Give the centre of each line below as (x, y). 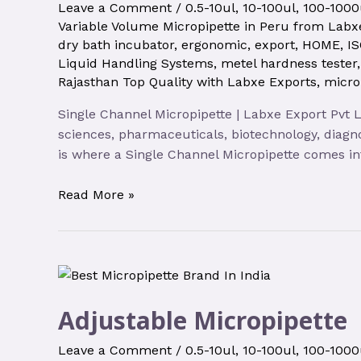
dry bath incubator (116, 44)
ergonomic (214, 44)
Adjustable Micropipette (203, 320)
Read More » (96, 195)
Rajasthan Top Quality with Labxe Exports (187, 81)
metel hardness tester (289, 63)
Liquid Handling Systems (136, 63)
